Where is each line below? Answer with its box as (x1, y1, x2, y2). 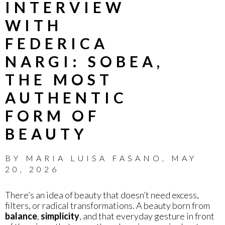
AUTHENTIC (5, 88, 128, 106)
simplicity (41, 210, 79, 221)
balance (5, 210, 37, 221)
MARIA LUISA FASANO (26, 153, 162, 163)
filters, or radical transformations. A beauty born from (5, 199, 210, 211)
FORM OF (5, 106, 100, 125)
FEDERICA (5, 34, 108, 52)
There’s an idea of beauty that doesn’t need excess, (5, 189, 199, 200)
